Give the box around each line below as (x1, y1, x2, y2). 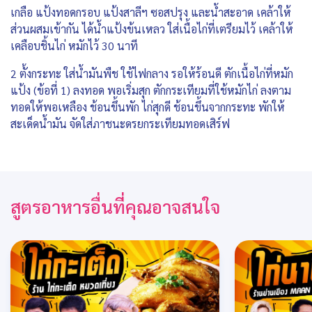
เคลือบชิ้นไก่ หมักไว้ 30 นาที (10, 38, 138, 54)
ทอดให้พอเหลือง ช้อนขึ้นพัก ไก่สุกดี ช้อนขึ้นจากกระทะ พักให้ (10, 100, 285, 115)
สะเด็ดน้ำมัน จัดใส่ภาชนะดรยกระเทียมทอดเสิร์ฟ (10, 116, 233, 132)
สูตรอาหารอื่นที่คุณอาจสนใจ (10, 194, 220, 219)
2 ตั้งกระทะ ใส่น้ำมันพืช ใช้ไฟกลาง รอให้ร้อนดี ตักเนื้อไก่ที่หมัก (10, 66, 293, 81)
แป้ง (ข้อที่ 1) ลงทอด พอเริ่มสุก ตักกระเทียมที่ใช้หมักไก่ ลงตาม (10, 83, 291, 98)
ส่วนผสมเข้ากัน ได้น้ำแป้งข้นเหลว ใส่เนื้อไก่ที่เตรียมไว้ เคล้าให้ (10, 22, 293, 37)
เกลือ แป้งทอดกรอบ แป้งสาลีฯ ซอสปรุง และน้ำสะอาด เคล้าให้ (10, 5, 291, 20)
